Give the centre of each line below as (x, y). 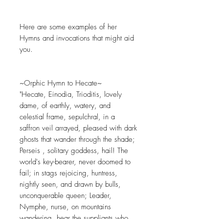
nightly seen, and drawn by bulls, (70, 185)
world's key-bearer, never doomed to (75, 162)
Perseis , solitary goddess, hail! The (74, 151)
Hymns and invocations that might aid (77, 38)
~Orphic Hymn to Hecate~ (61, 83)
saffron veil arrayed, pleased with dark (78, 128)
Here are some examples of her (68, 27)
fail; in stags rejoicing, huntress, (68, 173)
